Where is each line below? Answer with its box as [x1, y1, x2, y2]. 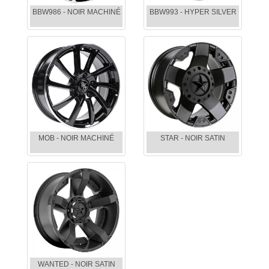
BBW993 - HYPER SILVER [149, 8, 237, 17]
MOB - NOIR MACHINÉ [38, 134, 114, 143]
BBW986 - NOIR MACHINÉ [32, 8, 121, 17]
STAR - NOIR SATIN [160, 134, 225, 143]
